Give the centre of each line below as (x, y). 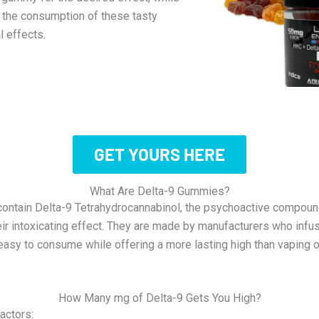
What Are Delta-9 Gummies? (159, 192)
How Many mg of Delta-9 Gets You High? (159, 298)
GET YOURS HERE (159, 155)
